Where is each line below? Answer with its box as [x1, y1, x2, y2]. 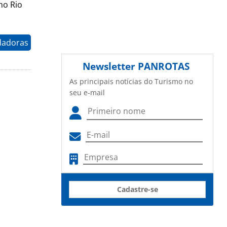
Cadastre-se [117, 184, 158, 195]
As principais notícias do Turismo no [69, 77, 193, 87]
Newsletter [83, 59, 138, 73]
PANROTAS [138, 59, 190, 73]
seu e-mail [69, 88, 105, 98]
